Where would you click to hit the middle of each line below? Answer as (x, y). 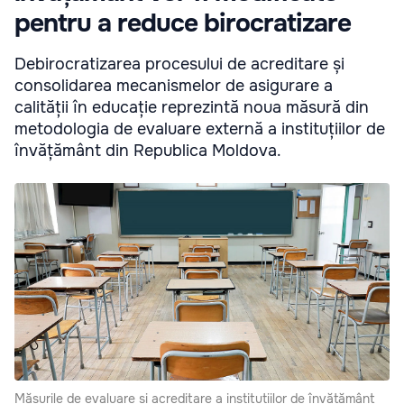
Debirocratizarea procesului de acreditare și (179, 64)
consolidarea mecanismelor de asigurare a (174, 86)
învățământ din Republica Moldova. (148, 151)
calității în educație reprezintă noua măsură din (192, 108)
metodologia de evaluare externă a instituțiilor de (200, 129)
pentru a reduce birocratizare (183, 24)
